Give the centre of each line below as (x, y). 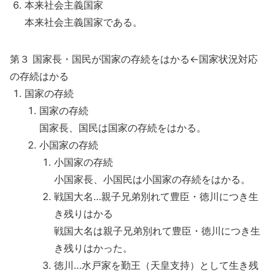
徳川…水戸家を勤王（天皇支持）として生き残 (156, 265)
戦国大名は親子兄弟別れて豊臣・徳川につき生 (157, 231)
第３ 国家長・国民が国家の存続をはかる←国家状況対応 (134, 59)
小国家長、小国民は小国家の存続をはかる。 (152, 179)
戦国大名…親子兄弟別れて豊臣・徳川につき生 (156, 196)
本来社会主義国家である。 (83, 22)
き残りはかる (83, 214)
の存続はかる (39, 76)
